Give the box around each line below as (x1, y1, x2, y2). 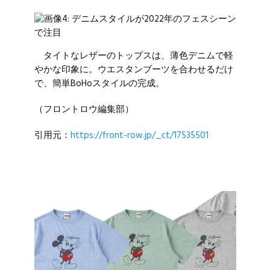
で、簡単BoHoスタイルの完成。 (34, 76, 165, 91)
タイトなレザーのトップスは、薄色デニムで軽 (34, 48, 233, 63)
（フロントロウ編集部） (34, 102, 134, 117)
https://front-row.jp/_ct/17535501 (70, 128, 209, 143)
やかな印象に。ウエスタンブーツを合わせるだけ (34, 62, 233, 77)
